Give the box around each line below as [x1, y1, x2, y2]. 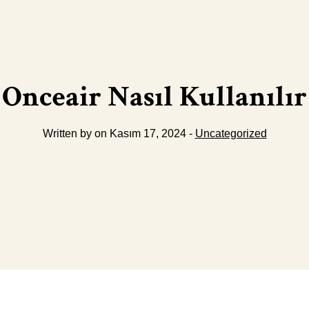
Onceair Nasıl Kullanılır [2, 78, 307, 116]
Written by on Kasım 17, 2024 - [42, 128, 195, 140]
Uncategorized [195, 128, 267, 140]
